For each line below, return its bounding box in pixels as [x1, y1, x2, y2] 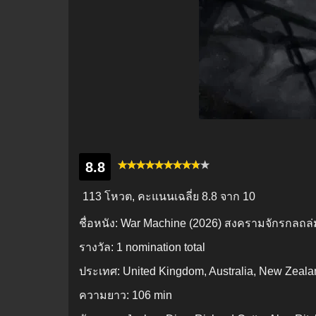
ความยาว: [79, 289, 132, 302]
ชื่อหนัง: [79, 217, 121, 230]
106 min [132, 289, 172, 302]
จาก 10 [217, 190, 255, 203]
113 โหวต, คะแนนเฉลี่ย [83, 190, 199, 203]
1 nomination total [116, 241, 205, 254]
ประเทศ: [79, 265, 123, 278]
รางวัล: [79, 241, 116, 254]
